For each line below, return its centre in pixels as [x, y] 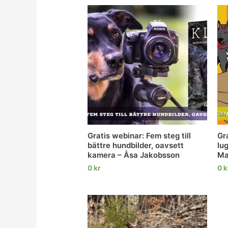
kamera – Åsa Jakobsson [134, 155]
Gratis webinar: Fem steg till [139, 136]
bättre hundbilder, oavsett [136, 146]
